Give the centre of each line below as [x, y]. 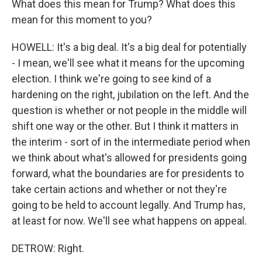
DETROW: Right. [48, 248]
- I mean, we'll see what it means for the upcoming [128, 63]
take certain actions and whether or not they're [119, 189]
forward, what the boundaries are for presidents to [128, 173]
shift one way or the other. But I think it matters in [125, 126]
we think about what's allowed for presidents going [129, 158]
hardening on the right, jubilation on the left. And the [130, 94]
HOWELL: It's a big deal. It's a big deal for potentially [129, 47]
